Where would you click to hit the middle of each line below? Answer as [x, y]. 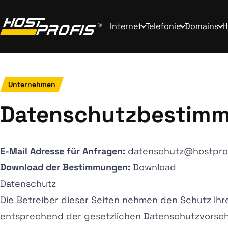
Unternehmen [32, 84]
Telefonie [163, 26]
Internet [126, 26]
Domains [202, 26]
